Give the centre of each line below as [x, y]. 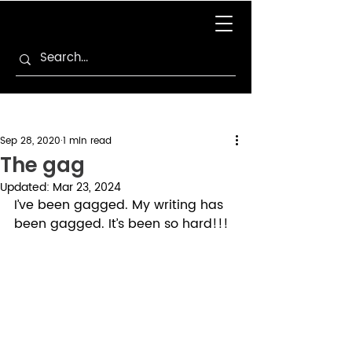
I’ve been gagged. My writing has [121, 205]
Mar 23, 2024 [87, 187]
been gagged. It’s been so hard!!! [125, 224]
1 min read [87, 141]
